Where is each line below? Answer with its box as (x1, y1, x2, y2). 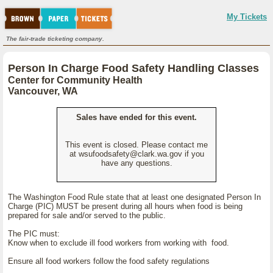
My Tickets (227, 12, 267, 21)
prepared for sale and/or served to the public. (8, 211, 166, 220)
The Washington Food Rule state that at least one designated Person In (8, 193, 261, 202)
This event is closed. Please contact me (65, 140, 208, 149)
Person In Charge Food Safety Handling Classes (8, 62, 259, 74)
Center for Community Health (8, 75, 143, 85)
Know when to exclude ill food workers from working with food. (8, 238, 229, 247)
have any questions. (101, 158, 172, 168)
